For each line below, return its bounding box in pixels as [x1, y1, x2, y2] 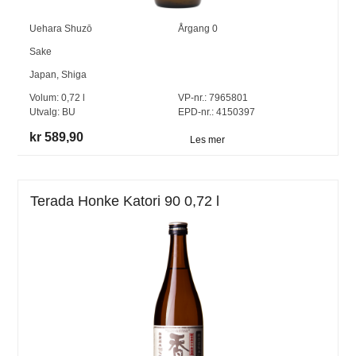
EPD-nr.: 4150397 [177, 106, 255, 118]
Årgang [177, 23, 212, 35]
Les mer [189, 133, 225, 145]
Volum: [29, 92, 62, 104]
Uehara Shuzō [29, 23, 93, 35]
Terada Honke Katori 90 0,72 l [30, 192, 220, 209]
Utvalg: [29, 106, 63, 118]
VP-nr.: [177, 92, 207, 104]
